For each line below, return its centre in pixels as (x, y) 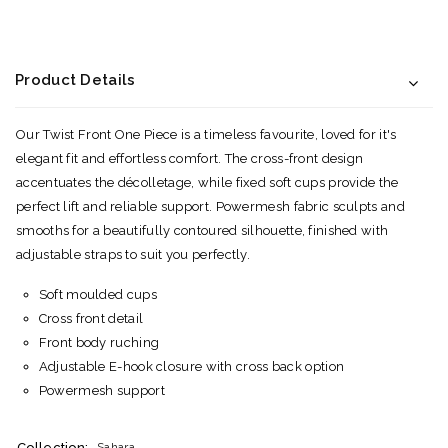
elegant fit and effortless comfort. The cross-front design (190, 158)
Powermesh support (101, 390)
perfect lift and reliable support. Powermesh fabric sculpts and (210, 206)
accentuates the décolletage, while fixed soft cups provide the (207, 182)
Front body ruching (99, 342)
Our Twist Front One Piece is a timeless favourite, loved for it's (206, 134)
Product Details (75, 79)
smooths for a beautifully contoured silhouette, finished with (202, 230)
